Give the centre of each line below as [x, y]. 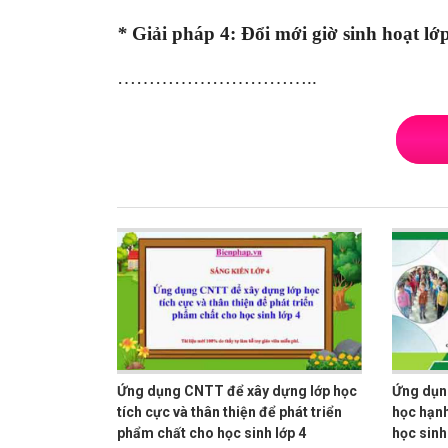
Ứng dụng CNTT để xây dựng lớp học [237, 391]
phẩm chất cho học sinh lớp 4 [211, 433]
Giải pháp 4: [184, 33]
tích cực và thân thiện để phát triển [229, 412]
